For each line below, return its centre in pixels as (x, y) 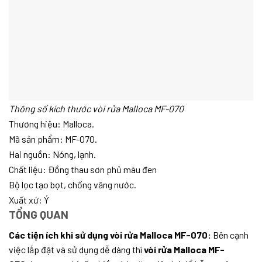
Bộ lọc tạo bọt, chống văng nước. (73, 185)
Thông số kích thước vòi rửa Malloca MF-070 (96, 109)
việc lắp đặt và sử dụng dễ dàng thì (75, 250)
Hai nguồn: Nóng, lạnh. (52, 154)
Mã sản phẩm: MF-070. (53, 139)
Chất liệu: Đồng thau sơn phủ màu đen (83, 170)
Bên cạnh (231, 235)
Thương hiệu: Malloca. (51, 124)
